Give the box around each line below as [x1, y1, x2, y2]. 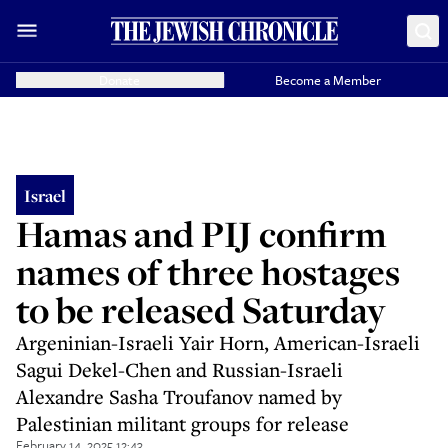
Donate [99, 70, 141, 90]
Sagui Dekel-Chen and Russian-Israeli [16, 356, 343, 383]
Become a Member [275, 70, 382, 90]
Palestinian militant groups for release [16, 410, 349, 437]
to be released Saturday [16, 285, 386, 334]
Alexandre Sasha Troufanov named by [16, 383, 342, 410]
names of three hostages [16, 247, 400, 296]
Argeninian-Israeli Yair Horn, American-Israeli [16, 329, 420, 356]
